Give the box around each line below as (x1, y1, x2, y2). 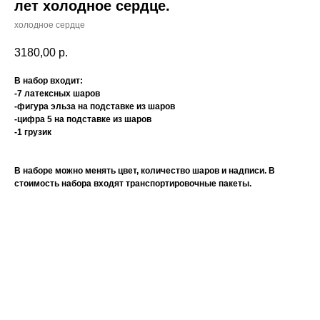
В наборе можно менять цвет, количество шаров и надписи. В (14, 166, 275, 176)
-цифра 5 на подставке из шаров (14, 114, 151, 125)
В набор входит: (14, 76, 83, 86)
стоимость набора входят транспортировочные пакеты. (14, 179, 251, 189)
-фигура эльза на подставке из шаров (14, 101, 175, 112)
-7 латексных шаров (14, 89, 100, 99)
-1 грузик (14, 127, 51, 138)
